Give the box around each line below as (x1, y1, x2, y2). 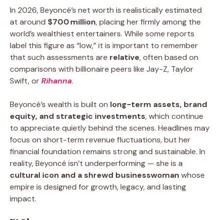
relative (110, 52, 139, 62)
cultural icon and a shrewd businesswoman (10, 169, 179, 180)
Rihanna (41, 75, 72, 86)
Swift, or (10, 75, 41, 86)
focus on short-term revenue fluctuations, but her (10, 134, 191, 145)
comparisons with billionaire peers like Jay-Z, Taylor (10, 63, 193, 74)
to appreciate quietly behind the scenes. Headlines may (10, 122, 210, 133)
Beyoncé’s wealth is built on (10, 99, 110, 110)
